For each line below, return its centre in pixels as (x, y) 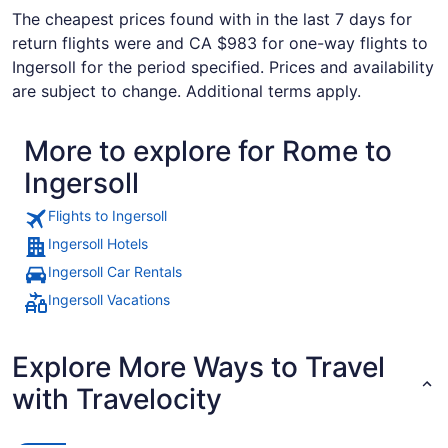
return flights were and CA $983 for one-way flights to (220, 43)
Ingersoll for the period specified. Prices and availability (223, 67)
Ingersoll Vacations (109, 299)
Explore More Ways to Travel (198, 367)
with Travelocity (117, 399)
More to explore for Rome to (208, 151)
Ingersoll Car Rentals (115, 271)
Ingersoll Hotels (98, 243)
